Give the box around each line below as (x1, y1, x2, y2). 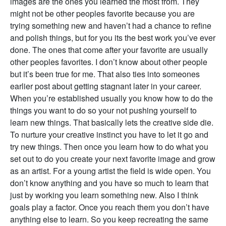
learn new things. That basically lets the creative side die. (10, 117, 213, 129)
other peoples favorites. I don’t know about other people (10, 56, 207, 68)
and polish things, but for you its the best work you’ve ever (10, 32, 215, 44)
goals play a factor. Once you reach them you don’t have (10, 201, 209, 213)
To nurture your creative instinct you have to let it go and (10, 129, 208, 141)
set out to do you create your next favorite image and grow (10, 153, 215, 165)
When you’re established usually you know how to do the (10, 92, 213, 104)
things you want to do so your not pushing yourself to (10, 104, 197, 117)
